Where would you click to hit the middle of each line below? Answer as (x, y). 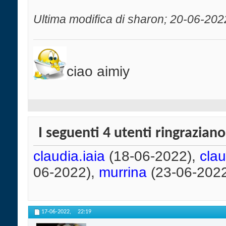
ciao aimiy (98, 72)
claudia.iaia (69, 156)
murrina (123, 173)
